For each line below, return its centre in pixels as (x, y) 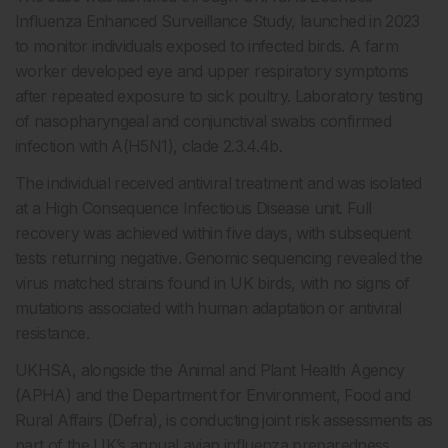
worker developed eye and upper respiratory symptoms (212, 71)
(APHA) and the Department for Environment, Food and (213, 395)
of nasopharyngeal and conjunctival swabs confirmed (203, 121)
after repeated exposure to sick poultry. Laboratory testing (219, 96)
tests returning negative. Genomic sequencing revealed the (219, 258)
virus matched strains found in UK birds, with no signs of (212, 283)
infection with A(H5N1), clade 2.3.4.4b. (149, 146)
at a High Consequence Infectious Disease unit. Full (193, 208)
